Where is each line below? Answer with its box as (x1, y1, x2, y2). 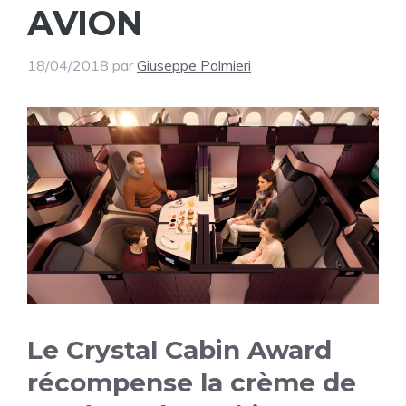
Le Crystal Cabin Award (27, 334, 332, 366)
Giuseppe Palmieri (137, 56, 251, 74)
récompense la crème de (27, 367, 356, 399)
